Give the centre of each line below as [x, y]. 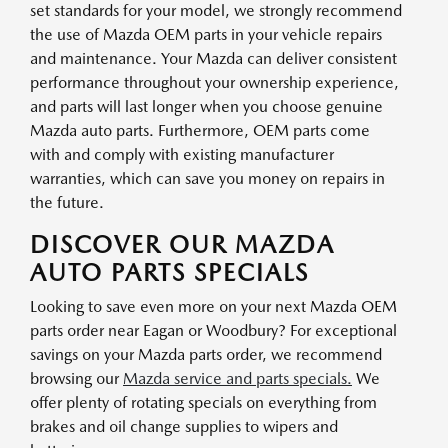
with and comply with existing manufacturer [182, 154]
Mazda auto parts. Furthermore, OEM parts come [200, 130]
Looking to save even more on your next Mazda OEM [213, 306]
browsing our [76, 378]
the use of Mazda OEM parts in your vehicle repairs [206, 34]
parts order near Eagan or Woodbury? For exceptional [213, 330]
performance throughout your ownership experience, [214, 82]
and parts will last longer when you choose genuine [206, 106]
